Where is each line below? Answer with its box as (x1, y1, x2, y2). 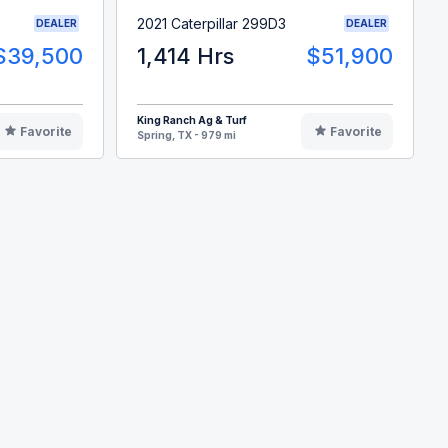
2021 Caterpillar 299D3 (137, 14, 287, 32)
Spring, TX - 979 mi (137, 129, 237, 142)
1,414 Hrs (137, 43, 235, 70)
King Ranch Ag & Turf (137, 114, 248, 127)
